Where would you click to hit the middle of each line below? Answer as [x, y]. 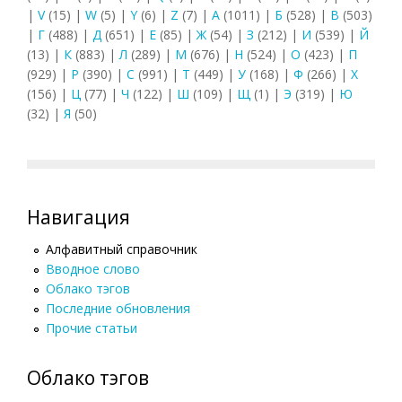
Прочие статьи [92, 328]
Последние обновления [118, 308]
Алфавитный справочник [122, 249]
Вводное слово [93, 268]
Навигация [79, 217]
